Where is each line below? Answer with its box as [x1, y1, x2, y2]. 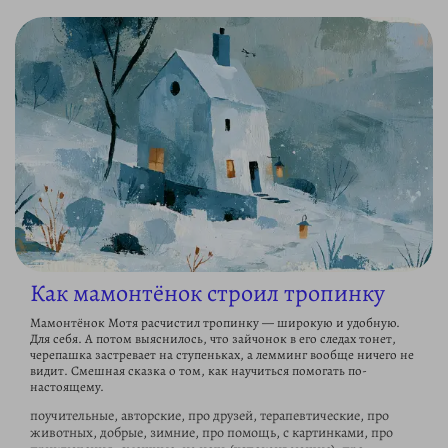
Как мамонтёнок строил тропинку [30, 277, 385, 310]
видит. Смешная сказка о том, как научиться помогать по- [30, 362, 367, 380]
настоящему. [30, 378, 104, 396]
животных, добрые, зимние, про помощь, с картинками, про [30, 423, 393, 443]
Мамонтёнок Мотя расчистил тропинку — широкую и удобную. [30, 314, 400, 332]
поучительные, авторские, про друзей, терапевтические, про [30, 406, 389, 426]
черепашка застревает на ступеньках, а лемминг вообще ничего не [30, 346, 414, 364]
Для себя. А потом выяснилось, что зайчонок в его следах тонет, [30, 330, 396, 348]
